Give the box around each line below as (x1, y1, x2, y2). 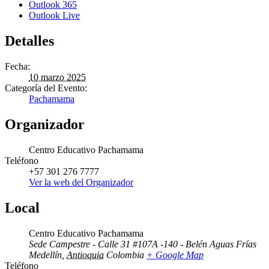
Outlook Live (29, 10, 80, 21)
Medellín (29, 249, 62, 260)
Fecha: (5, 61, 30, 72)
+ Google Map (147, 249, 204, 260)
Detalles (5, 33, 54, 49)
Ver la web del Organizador (29, 177, 133, 188)
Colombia (106, 249, 144, 260)
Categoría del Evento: (5, 83, 87, 94)
